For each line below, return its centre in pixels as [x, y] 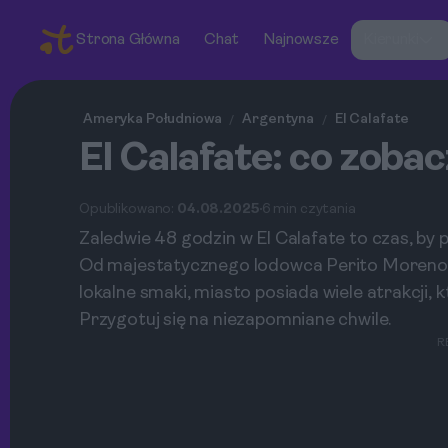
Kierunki [390, 40]
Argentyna [278, 119]
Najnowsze [301, 40]
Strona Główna [128, 40]
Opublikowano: [128, 209]
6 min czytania [308, 209]
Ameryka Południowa [152, 119]
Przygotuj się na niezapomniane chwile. [235, 320]
